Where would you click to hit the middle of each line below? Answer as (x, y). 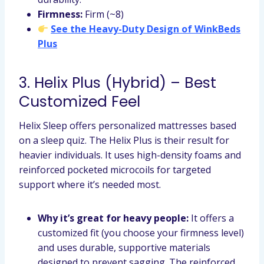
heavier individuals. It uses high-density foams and (130, 155)
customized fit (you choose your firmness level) (141, 233)
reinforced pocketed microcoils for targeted (115, 170)
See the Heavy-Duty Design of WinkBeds (146, 29)
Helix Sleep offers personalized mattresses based (128, 126)
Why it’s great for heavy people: (113, 218)
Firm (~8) (103, 14)
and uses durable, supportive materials (124, 247)
